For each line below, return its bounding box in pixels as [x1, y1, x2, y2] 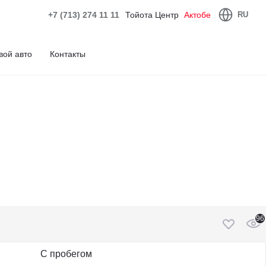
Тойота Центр [125, 9, 181, 20]
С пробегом [40, 248, 92, 259]
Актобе [184, 9, 211, 20]
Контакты [50, 49, 85, 59]
